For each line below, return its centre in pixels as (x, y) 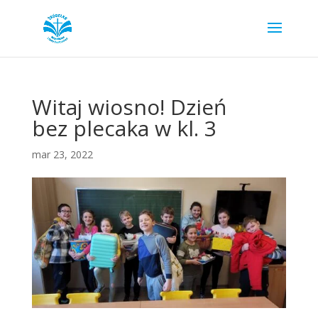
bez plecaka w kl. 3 (124, 128)
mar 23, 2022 (62, 154)
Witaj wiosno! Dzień (129, 107)
